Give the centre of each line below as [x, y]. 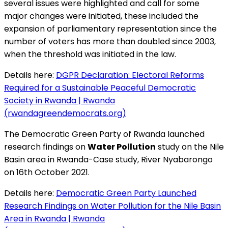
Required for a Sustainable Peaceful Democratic [100, 88]
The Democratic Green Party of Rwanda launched [104, 134]
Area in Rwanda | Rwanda [54, 218]
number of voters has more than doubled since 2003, [110, 41]
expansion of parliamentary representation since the [110, 28]
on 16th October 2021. [47, 172]
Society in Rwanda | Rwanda [60, 100]
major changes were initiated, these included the [101, 16]
